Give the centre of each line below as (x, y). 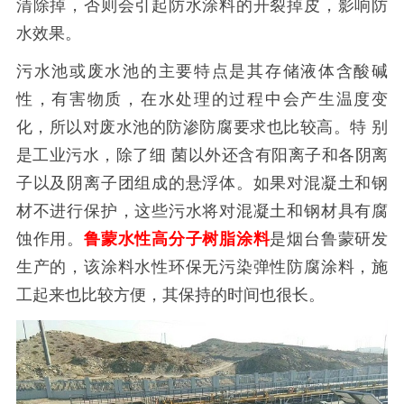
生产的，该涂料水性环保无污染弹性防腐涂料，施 (202, 267)
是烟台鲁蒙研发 (329, 239)
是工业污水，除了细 (91, 156)
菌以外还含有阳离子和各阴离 (280, 156)
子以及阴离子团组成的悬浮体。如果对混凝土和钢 (202, 184)
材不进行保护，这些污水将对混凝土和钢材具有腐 (202, 211)
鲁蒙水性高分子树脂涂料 (177, 239)
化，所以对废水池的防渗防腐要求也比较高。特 (191, 128)
